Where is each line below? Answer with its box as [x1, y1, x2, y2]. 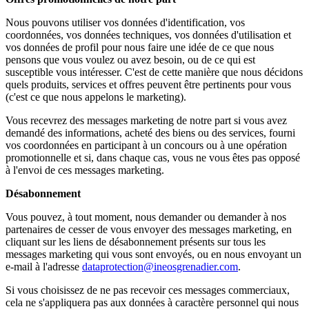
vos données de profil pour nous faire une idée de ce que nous [6, 41, 274, 53]
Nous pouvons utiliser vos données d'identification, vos [6, 17, 245, 28]
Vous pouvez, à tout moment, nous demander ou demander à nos [6, 211, 286, 223]
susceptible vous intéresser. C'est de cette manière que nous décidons [6, 66, 303, 78]
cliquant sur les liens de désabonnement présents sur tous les [6, 236, 266, 248]
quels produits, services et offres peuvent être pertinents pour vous [6, 79, 291, 90]
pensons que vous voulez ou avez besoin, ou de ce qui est [6, 54, 255, 66]
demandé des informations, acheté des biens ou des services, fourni [6, 127, 295, 139]
